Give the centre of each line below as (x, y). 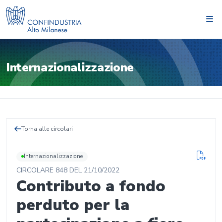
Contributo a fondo (91, 186)
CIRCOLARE (36, 170)
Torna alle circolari (47, 129)
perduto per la (73, 205)
